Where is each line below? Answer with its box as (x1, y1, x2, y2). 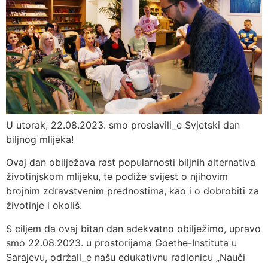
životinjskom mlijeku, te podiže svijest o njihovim (6, 170, 228, 183)
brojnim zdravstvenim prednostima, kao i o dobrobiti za (6, 185, 259, 197)
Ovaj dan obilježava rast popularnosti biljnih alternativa (6, 156, 255, 169)
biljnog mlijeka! (6, 133, 74, 145)
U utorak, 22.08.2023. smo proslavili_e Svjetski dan (6, 118, 240, 131)
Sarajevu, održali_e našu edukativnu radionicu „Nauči (6, 251, 245, 263)
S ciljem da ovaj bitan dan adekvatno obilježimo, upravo (6, 222, 261, 234)
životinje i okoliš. (6, 199, 82, 212)
